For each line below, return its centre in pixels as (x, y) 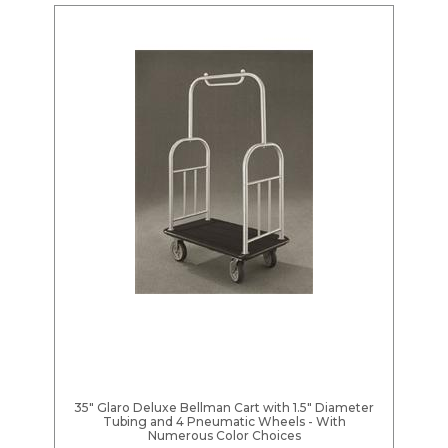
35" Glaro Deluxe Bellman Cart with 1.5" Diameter (224, 408)
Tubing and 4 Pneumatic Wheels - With (224, 422)
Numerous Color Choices (224, 436)
